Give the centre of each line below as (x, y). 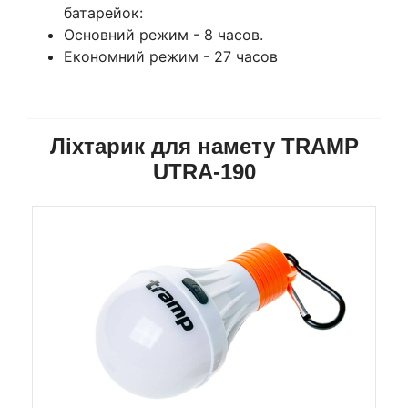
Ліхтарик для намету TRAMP (204, 146)
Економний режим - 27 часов (171, 56)
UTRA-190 (204, 171)
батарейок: (103, 12)
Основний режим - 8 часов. (163, 34)
